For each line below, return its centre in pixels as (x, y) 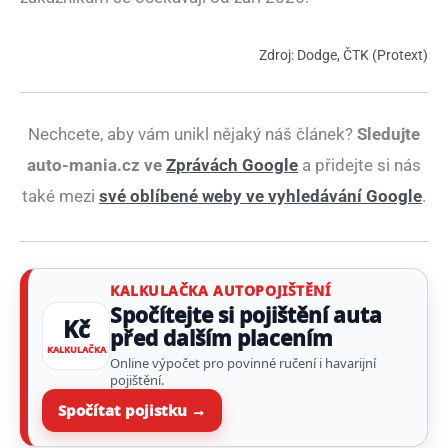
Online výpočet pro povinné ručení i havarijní (243, 362)
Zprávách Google (232, 164)
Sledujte (388, 133)
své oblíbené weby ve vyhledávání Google (260, 195)
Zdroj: (278, 55)
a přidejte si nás (359, 164)
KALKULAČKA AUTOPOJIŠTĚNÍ (220, 290)
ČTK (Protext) (385, 55)
